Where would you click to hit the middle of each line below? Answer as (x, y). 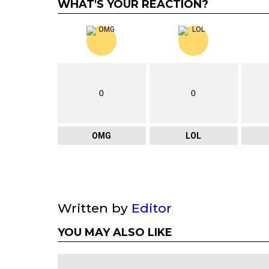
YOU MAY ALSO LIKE (115, 233)
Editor (152, 208)
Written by (95, 208)
